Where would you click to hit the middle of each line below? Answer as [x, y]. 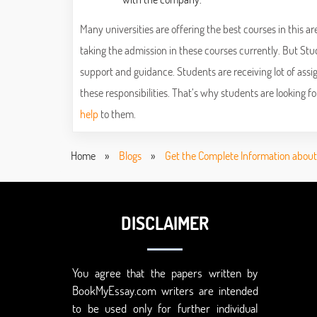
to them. [117, 114]
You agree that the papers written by [165, 273]
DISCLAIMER [165, 223]
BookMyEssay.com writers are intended [165, 291]
